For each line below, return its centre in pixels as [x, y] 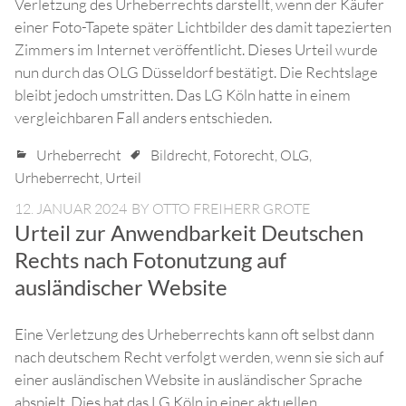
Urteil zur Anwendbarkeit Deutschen [189, 233]
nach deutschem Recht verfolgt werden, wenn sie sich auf [199, 357]
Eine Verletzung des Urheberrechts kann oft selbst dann [194, 334]
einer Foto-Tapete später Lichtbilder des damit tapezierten [203, 27]
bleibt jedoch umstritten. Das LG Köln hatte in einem [183, 95]
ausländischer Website [121, 287]
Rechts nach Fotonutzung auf [150, 260]
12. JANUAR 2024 [71, 209]
